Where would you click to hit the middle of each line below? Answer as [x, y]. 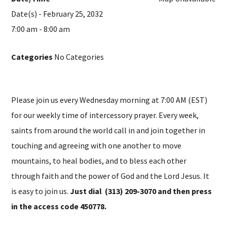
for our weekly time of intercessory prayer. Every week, [105, 115]
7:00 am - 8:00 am [41, 29]
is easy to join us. [41, 191]
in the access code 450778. [59, 206]
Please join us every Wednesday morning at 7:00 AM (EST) [109, 100]
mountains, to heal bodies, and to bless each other [99, 160]
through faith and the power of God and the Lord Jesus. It [110, 176]
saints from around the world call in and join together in [108, 130]
